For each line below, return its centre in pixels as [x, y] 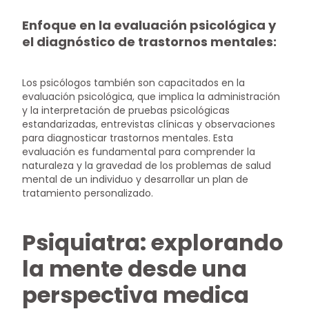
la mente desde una [135, 269]
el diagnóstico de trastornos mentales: [150, 42]
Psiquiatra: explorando [153, 243]
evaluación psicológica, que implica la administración [151, 97]
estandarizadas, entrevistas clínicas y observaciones [149, 124]
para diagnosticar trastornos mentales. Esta [128, 138]
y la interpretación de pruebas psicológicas [126, 111]
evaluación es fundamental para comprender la [139, 152]
